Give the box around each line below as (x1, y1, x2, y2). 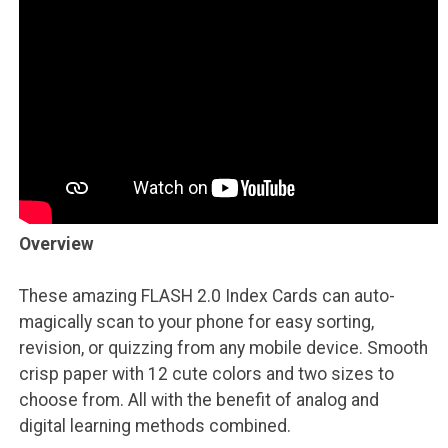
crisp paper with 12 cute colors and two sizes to (18, 363, 394, 384)
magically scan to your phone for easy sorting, (18, 311, 374, 332)
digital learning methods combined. (18, 415, 291, 436)
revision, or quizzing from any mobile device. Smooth (18, 337, 428, 358)
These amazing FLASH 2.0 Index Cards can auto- (18, 285, 395, 306)
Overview (18, 233, 94, 254)
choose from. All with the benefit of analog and (18, 389, 379, 410)
